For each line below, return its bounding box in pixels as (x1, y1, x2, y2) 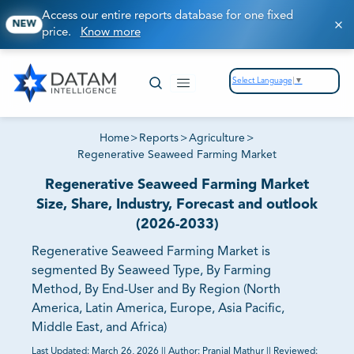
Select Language (232, 76, 292, 85)
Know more (80, 27, 141, 39)
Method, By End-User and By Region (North (32, 284, 281, 297)
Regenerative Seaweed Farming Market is (32, 246, 270, 259)
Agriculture (188, 133, 245, 145)
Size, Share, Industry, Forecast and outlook (36, 198, 318, 213)
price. (41, 27, 81, 39)
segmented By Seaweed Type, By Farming (32, 265, 271, 278)
